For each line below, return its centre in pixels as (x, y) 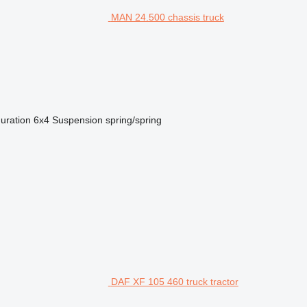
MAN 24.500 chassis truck (167, 17)
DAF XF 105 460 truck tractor (174, 282)
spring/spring (133, 120)
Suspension (77, 120)
